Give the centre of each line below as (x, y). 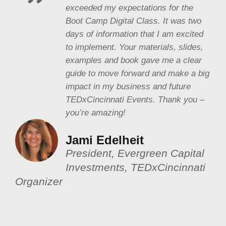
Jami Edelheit (105, 140)
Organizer (39, 181)
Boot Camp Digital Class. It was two (133, 20)
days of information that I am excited (134, 34)
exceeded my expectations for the (129, 7)
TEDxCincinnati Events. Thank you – (135, 99)
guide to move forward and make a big (137, 73)
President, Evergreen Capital (135, 153)
